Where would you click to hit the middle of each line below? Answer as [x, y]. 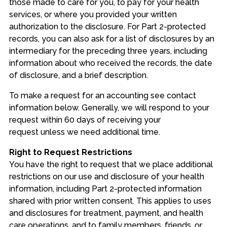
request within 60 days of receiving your [85, 120]
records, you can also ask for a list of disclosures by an [111, 39]
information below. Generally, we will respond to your [109, 108]
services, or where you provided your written [93, 15]
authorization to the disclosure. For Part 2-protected [107, 27]
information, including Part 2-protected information [105, 189]
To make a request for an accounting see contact [102, 96]
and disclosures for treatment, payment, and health [106, 213]
